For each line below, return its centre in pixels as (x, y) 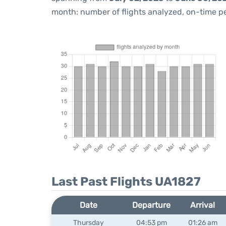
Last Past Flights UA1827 (126, 182)
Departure (152, 205)
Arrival (203, 205)
